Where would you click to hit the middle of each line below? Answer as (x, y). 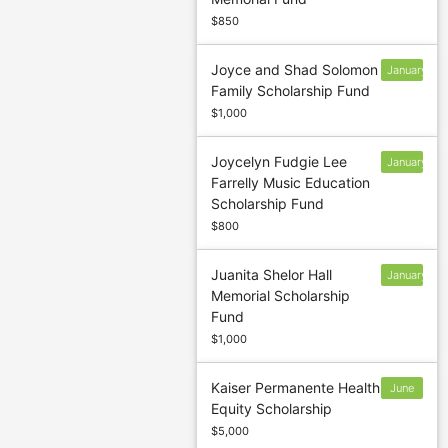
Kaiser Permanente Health (296, 388)
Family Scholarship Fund (291, 91)
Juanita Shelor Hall (272, 275)
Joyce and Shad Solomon (295, 70)
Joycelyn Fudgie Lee (279, 162)
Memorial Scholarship (281, 296)
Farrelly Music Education (291, 183)
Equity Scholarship (272, 409)
